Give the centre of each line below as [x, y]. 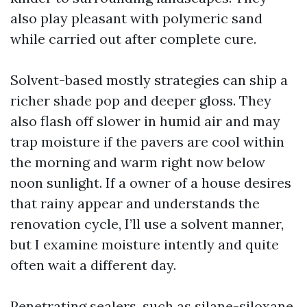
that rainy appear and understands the [135, 203]
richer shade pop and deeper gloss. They [141, 100]
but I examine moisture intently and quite [145, 244]
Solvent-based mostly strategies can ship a [149, 80]
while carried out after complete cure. [133, 39]
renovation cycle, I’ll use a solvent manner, [147, 224]
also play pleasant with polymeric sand [136, 18]
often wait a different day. [93, 265]
